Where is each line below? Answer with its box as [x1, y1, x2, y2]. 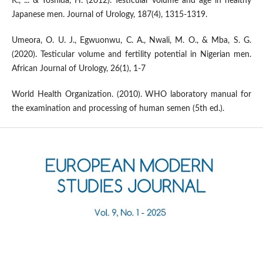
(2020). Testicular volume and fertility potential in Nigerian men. [11, 50, 252, 59]
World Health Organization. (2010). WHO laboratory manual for [11, 90, 252, 99]
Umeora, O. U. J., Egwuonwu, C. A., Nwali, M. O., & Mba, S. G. [11, 36, 252, 45]
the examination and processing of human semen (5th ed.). [11, 104, 224, 113]
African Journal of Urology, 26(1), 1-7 [11, 65, 146, 73]
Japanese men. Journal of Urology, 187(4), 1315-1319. [11, 11, 207, 19]
